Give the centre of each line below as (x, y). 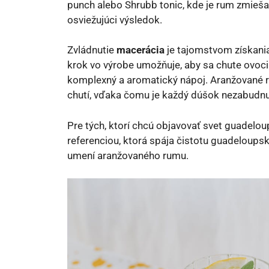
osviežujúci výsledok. (115, 20)
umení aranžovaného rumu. (128, 155)
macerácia (141, 50)
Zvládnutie (92, 50)
